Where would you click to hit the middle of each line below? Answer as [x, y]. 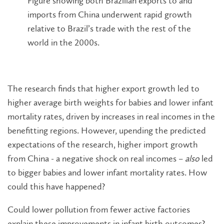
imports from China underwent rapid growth [110, 15]
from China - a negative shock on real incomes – [96, 159]
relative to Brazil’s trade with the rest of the [109, 29]
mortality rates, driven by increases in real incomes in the [111, 117]
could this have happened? [56, 187]
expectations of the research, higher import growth [103, 145]
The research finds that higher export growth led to [103, 89]
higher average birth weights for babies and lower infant [110, 103]
